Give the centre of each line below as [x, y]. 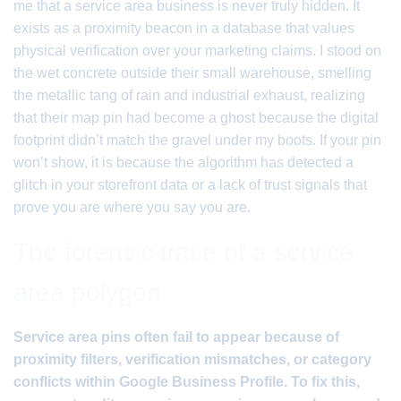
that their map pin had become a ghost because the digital [196, 118]
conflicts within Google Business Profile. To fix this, [187, 382]
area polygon [87, 292]
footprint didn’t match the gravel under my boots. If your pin [197, 140]
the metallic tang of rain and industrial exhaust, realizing [189, 95]
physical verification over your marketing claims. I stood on [197, 51]
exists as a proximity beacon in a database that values [184, 28]
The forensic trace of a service [183, 252]
